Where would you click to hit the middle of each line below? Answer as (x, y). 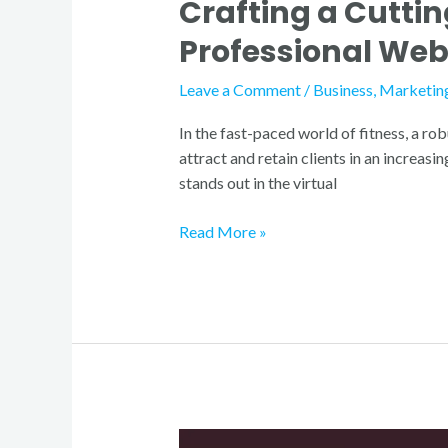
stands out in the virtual (257, 183)
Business (342, 90)
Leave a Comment (239, 90)
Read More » (222, 232)
